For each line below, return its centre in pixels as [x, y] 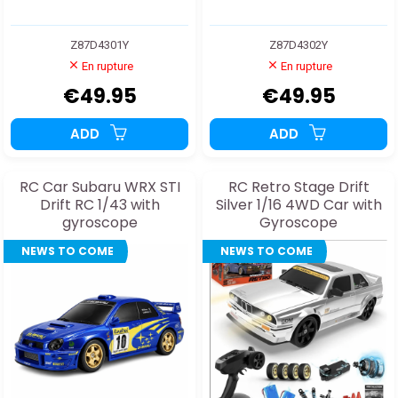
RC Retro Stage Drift [298, 187]
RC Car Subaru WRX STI [99, 187]
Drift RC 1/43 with [99, 204]
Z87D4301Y [99, 44]
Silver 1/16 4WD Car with [298, 204]
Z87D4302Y [298, 44]
